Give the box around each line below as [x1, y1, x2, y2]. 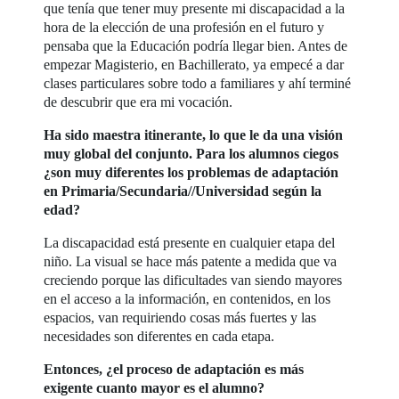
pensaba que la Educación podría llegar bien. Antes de [44, 38, 348, 53]
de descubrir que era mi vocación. [44, 94, 233, 110]
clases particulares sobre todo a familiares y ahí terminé [44, 76, 352, 91]
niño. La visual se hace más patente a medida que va [44, 254, 338, 269]
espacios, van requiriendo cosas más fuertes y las [44, 310, 317, 325]
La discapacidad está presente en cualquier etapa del [44, 235, 336, 250]
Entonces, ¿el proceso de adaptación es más [44, 362, 305, 377]
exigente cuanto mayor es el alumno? [44, 380, 265, 395]
